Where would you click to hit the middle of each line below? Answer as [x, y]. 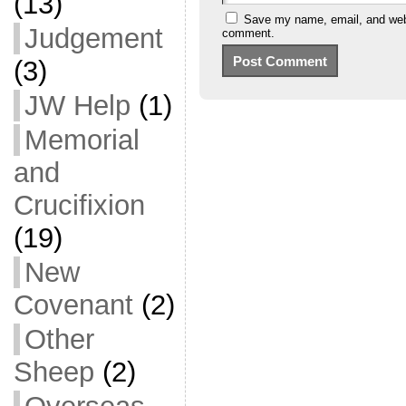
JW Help [77, 106]
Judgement [93, 39]
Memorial [82, 140]
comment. [248, 34]
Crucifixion [79, 205]
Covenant [73, 305]
